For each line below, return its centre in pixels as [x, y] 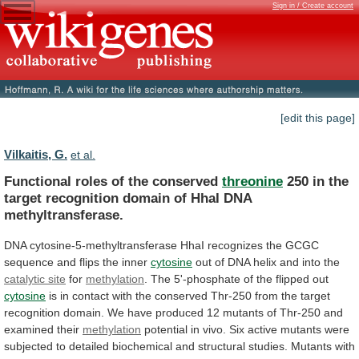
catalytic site [35, 278]
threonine [252, 181]
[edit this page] [318, 118]
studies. [268, 346]
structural [222, 346]
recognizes [235, 245]
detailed [89, 346]
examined [29, 329]
